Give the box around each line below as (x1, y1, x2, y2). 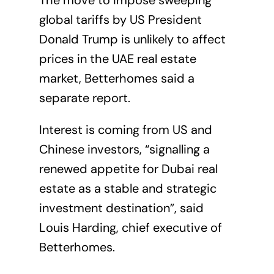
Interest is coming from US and (39, 122, 212, 138)
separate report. (39, 90, 130, 106)
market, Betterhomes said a (39, 70, 194, 87)
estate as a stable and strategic (39, 180, 217, 197)
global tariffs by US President (39, 12, 202, 28)
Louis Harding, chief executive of (39, 220, 222, 236)
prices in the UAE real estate (39, 51, 196, 67)
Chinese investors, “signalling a (39, 141, 210, 158)
